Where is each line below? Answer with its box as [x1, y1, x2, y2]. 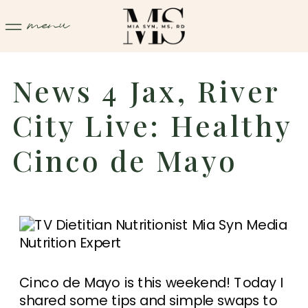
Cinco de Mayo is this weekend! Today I [19, 272, 283, 292]
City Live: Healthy [12, 106, 292, 145]
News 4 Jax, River [12, 71, 280, 110]
